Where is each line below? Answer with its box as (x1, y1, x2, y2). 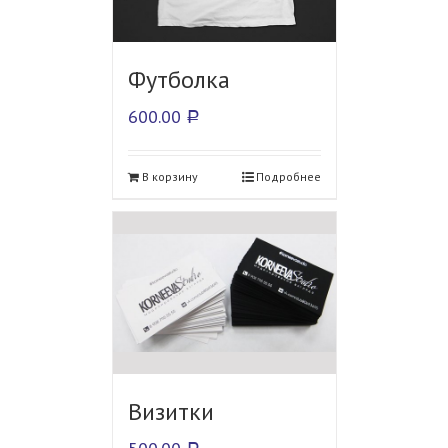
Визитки (127, 396, 214, 428)
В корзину (141, 169, 198, 184)
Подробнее (255, 169, 321, 184)
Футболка (127, 64, 230, 95)
